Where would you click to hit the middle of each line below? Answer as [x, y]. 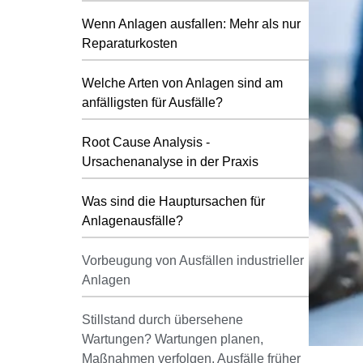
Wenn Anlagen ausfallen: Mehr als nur [191, 23]
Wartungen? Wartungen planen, [172, 339]
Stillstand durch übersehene [162, 319]
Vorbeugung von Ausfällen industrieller [192, 260]
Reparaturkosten [129, 43]
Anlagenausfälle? [132, 220]
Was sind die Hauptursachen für [173, 201]
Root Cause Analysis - [145, 142]
